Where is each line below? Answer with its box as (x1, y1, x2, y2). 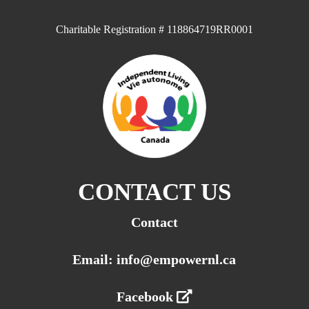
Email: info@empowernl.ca (72, 251, 237, 267)
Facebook (116, 288, 177, 304)
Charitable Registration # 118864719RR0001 (56, 23, 253, 35)
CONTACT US (78, 178, 231, 206)
